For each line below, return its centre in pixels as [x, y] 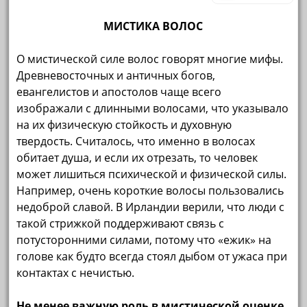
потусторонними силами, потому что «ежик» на [144, 240]
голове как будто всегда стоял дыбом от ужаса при [152, 256]
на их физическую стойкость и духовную [124, 124]
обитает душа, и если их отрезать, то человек [137, 157]
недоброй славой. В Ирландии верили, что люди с [151, 207]
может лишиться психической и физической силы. [152, 174]
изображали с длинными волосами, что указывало [153, 108]
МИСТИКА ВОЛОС [153, 26]
